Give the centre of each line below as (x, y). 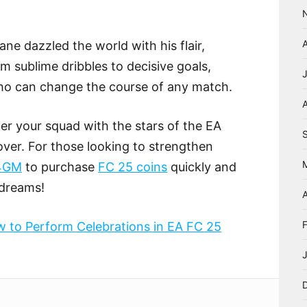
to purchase (60, 167)
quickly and (202, 167)
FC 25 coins (133, 167)
